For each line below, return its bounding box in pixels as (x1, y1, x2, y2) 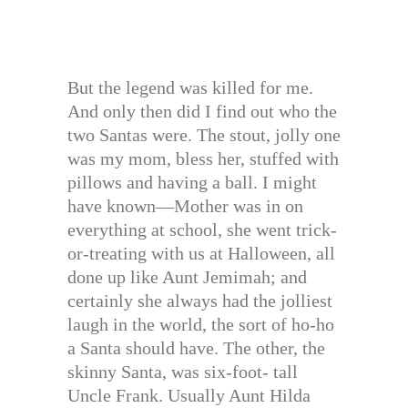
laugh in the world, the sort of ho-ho (67, 314, 334, 335)
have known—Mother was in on (67, 196, 303, 217)
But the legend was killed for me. (67, 77, 313, 98)
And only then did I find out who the (67, 101, 337, 122)
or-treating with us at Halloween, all (67, 243, 335, 264)
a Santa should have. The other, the (67, 338, 325, 359)
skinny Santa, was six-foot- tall (67, 362, 298, 382)
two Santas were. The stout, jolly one (67, 125, 341, 146)
